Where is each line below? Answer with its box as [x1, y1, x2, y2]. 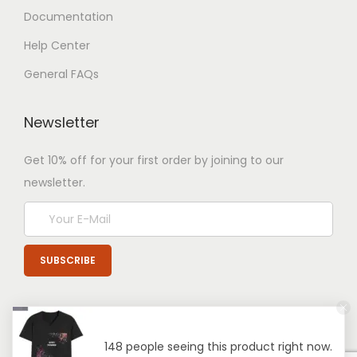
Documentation [24, 9, 113, 25]
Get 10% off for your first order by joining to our [24, 152, 284, 168]
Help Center [24, 37, 90, 53]
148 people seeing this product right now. [104, 339, 332, 355]
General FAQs [24, 66, 99, 82]
